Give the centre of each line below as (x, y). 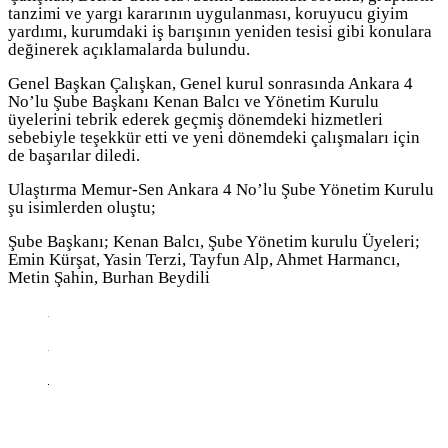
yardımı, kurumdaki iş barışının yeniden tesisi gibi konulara (220, 31)
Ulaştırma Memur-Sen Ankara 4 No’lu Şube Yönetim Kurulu (221, 189)
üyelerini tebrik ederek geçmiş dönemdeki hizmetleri (195, 119)
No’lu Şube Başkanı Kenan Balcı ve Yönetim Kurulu (193, 101)
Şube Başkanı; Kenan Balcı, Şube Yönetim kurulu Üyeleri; (214, 241)
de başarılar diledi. (74, 155)
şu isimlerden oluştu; (82, 207)
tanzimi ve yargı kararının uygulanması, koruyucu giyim (208, 13)
